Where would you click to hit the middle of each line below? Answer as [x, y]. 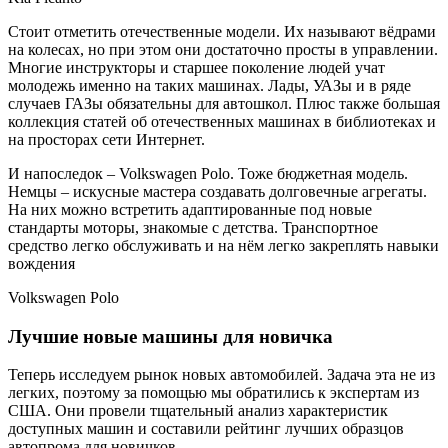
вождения [41, 263]
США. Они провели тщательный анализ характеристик [198, 411]
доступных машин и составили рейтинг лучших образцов [206, 429]
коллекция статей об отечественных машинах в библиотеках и [222, 121]
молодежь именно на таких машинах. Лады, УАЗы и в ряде [209, 85]
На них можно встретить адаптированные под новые [190, 209]
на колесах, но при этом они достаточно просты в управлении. [223, 49]
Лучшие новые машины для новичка [170, 336]
